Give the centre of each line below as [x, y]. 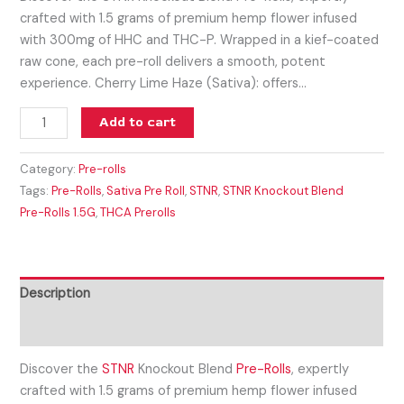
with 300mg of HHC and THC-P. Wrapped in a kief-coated [200, 40]
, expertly [321, 370]
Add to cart [138, 123]
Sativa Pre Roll [146, 191]
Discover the [61, 370]
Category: [50, 170]
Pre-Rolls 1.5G [58, 213]
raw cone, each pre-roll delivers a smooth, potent [173, 61]
